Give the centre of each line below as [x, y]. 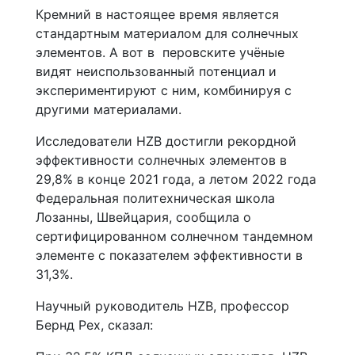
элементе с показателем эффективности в [169, 255]
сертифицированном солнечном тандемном [174, 236]
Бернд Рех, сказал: [94, 324]
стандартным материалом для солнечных [167, 33]
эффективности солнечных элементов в [161, 160]
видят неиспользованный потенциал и [156, 71]
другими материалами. [109, 109]
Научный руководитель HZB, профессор [162, 305]
